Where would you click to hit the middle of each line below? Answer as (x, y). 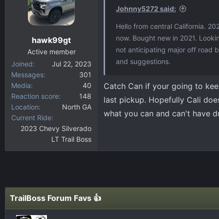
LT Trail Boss (71, 139)
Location (25, 107)
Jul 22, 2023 (72, 64)
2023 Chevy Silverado (56, 128)
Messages (27, 75)
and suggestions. (143, 61)
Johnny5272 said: (146, 9)
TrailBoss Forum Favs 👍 (55, 198)
